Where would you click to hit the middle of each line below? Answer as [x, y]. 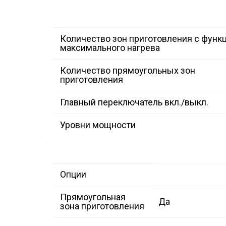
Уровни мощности [98, 125]
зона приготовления [102, 206]
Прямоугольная [93, 197]
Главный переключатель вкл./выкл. [134, 102]
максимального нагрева [110, 48]
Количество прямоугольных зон [128, 71]
